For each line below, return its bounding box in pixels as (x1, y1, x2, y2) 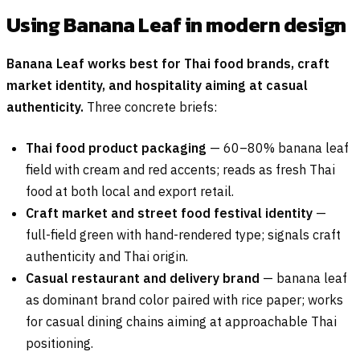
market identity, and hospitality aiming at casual (6, 77, 308, 94)
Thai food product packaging (26, 140, 207, 157)
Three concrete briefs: (84, 99, 217, 116)
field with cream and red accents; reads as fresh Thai (26, 162, 335, 178)
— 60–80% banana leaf (207, 140, 349, 157)
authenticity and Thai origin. (26, 248, 188, 265)
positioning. (26, 335, 93, 352)
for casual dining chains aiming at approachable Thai (26, 313, 337, 330)
